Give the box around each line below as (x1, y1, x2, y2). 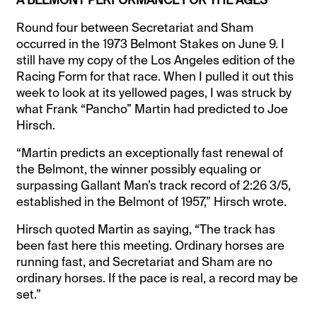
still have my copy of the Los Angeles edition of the (16, 52, 296, 68)
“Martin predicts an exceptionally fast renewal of (16, 144, 284, 161)
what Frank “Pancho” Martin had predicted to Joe (16, 100, 289, 117)
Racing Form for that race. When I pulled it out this (16, 68, 294, 84)
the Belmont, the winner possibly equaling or (16, 161, 262, 177)
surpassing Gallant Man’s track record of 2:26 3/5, (16, 177, 292, 193)
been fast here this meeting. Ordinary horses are (16, 237, 285, 253)
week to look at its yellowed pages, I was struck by (16, 84, 292, 100)
